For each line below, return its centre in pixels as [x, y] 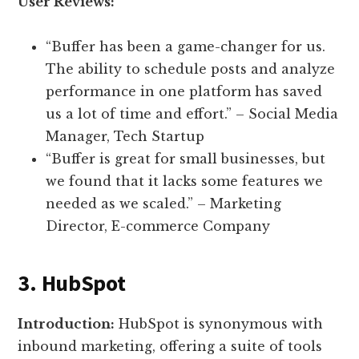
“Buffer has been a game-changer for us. [186, 47]
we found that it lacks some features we [185, 182]
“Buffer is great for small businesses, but [186, 159]
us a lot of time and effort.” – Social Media [192, 114]
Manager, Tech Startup [125, 137]
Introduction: [67, 324]
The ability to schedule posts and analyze [191, 69]
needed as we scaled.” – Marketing [164, 204]
